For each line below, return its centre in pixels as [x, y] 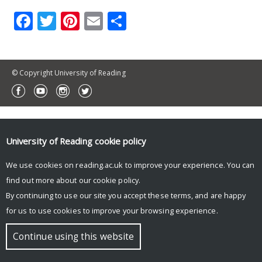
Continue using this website [74, 237]
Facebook [74, 20]
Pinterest [119, 20]
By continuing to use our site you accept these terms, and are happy [126, 195]
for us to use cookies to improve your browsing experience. [112, 210]
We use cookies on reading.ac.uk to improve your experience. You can [130, 165]
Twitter [88, 20]
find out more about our [49, 180]
